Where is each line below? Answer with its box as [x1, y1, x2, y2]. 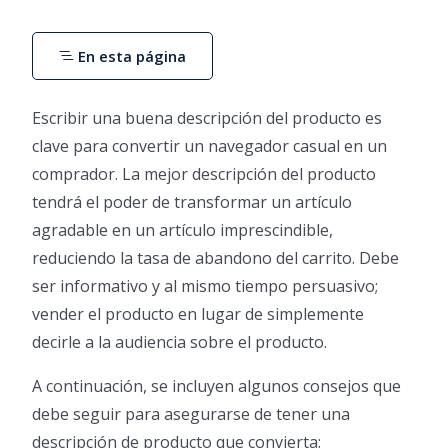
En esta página [74, 46, 187, 67]
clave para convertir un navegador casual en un [32, 135, 387, 158]
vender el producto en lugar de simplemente [32, 303, 364, 326]
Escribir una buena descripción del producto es [32, 107, 382, 130]
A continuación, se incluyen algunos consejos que [32, 375, 401, 398]
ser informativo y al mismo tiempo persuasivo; [32, 275, 378, 298]
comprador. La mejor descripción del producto [32, 163, 376, 186]
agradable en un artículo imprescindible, [32, 219, 333, 242]
